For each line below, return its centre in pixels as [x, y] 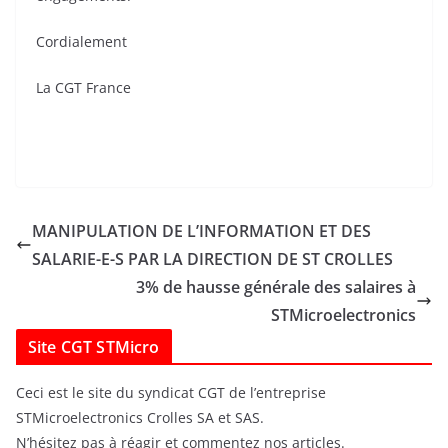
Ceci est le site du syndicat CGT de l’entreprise [171, 392]
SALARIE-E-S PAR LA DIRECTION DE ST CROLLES [212, 259]
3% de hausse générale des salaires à [276, 287]
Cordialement [81, 41]
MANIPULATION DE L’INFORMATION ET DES [201, 231]
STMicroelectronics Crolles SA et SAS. [140, 417]
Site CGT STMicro [94, 347]
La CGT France [83, 87]
